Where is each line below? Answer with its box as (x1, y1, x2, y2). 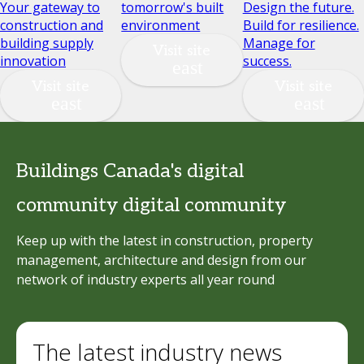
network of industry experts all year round (16, 271, 275, 288)
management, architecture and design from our (16, 251, 306, 269)
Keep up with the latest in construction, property (16, 232, 313, 249)
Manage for (242, 34, 315, 52)
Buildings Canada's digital (16, 159, 244, 183)
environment (121, 16, 201, 34)
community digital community (16, 193, 286, 217)
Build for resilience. (242, 16, 359, 34)
